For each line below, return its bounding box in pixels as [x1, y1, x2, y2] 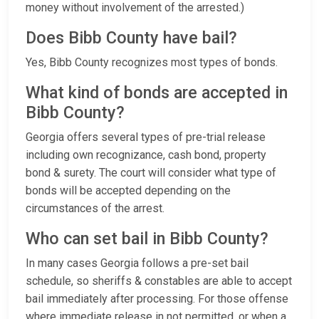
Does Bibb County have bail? [26, 28, 246, 48]
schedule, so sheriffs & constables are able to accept [26, 274, 292, 288]
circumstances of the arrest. [26, 202, 164, 216]
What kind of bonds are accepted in [26, 83, 288, 103]
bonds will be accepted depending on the [26, 184, 231, 198]
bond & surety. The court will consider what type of [26, 166, 276, 180]
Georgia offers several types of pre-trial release [26, 130, 266, 145]
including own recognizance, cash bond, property [26, 148, 266, 162]
